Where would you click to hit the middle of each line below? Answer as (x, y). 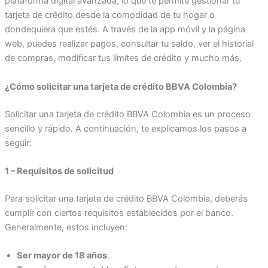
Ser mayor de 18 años (62, 256)
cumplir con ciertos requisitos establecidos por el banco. (119, 213)
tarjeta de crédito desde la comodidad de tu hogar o (109, 15)
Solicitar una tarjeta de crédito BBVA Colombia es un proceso (127, 114)
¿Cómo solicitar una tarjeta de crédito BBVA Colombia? (121, 86)
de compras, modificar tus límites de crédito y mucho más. (123, 58)
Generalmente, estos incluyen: (66, 227)
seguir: (18, 143)
